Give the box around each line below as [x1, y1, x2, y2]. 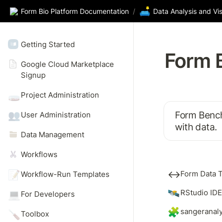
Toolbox [20, 209, 49, 219]
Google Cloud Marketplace [20, 59, 114, 69]
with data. [175, 121, 217, 133]
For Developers [20, 189, 75, 199]
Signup [20, 70, 48, 80]
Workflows [20, 150, 57, 159]
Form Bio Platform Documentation [21, 7, 129, 15]
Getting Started [20, 40, 75, 49]
